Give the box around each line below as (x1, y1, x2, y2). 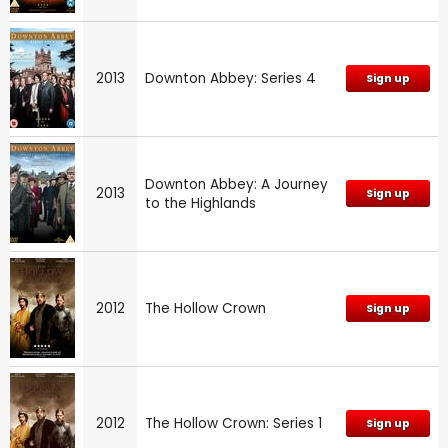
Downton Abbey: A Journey (145, 174, 328, 194)
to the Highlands (145, 193, 256, 213)
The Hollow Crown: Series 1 (145, 413, 322, 433)
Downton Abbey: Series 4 (145, 68, 316, 88)
